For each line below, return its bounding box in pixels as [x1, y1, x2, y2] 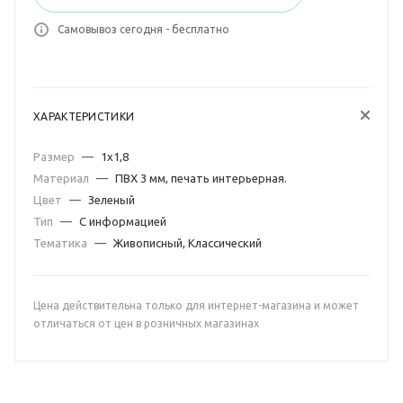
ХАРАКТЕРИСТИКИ [33, 111, 135, 122]
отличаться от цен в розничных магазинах [33, 318, 259, 329]
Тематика [33, 237, 90, 249]
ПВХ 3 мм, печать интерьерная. [115, 172, 287, 184]
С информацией [79, 215, 166, 228]
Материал [33, 172, 92, 184]
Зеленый [88, 193, 135, 206]
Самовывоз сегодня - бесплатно [58, 23, 229, 35]
